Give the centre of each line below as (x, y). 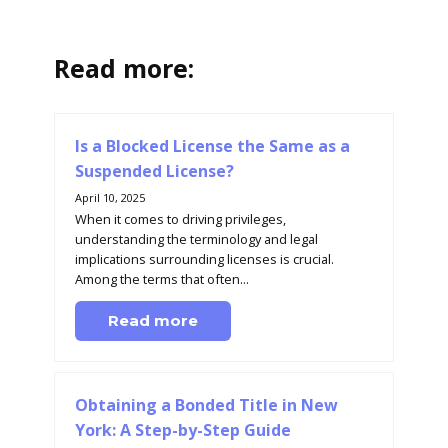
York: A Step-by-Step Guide (183, 430)
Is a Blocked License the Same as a (212, 146)
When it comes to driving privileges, (180, 219)
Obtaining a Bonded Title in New (206, 405)
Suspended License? (154, 171)
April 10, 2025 (110, 197)
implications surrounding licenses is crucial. (204, 259)
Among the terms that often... (162, 279)
